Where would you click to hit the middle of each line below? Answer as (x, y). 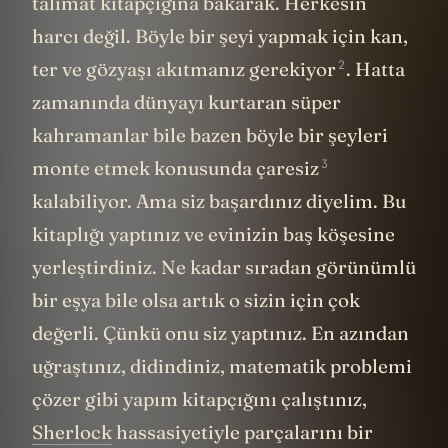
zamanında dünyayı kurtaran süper (186, 102)
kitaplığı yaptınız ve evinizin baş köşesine (213, 234)
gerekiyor (292, 69)
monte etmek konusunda (144, 168)
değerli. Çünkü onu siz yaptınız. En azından (220, 333)
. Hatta (375, 69)
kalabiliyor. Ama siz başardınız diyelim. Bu (219, 201)
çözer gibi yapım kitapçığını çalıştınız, (199, 399)
